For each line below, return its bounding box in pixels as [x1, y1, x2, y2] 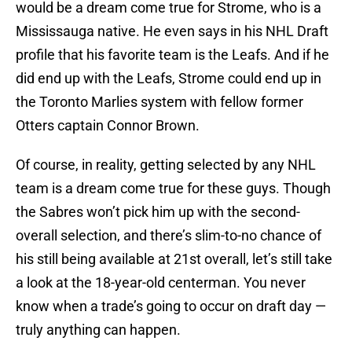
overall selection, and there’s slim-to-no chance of [16, 227, 321, 244]
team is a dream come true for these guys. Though [16, 180, 331, 197]
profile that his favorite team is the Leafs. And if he [16, 46, 329, 64]
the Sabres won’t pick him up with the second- [16, 203, 300, 221]
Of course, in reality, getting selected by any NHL [16, 156, 316, 174]
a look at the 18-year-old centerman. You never [16, 274, 306, 291]
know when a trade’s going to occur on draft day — [16, 298, 326, 315]
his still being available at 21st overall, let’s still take [16, 251, 332, 268]
